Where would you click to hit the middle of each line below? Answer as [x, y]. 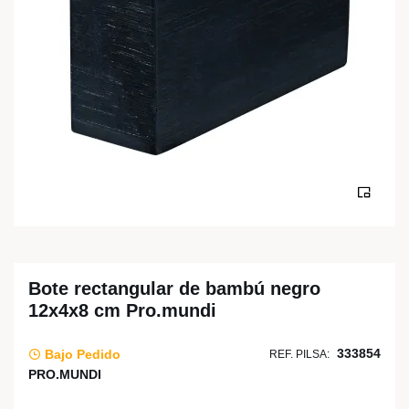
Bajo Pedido [81, 354]
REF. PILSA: [299, 354]
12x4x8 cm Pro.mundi [122, 310]
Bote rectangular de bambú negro [174, 288]
